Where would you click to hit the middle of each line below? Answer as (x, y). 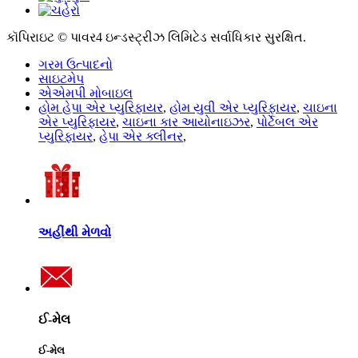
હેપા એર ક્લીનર (141, 137)
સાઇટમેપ (61, 79)
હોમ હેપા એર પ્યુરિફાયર (101, 108)
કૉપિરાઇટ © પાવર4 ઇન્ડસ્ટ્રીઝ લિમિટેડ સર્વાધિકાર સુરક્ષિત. (156, 38)
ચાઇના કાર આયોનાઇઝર (186, 122)
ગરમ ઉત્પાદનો (76, 65)
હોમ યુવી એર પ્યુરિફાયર (233, 108)
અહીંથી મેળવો (75, 232)
